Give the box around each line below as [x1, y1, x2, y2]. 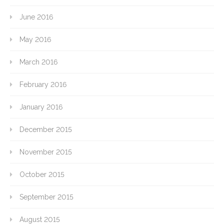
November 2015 [19, 148, 72, 156]
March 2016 [19, 58, 57, 66]
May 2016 [19, 35, 51, 44]
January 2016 [19, 103, 62, 111]
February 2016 [19, 80, 66, 89]
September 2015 [19, 193, 73, 201]
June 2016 [19, 13, 53, 21]
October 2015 [19, 170, 64, 179]
